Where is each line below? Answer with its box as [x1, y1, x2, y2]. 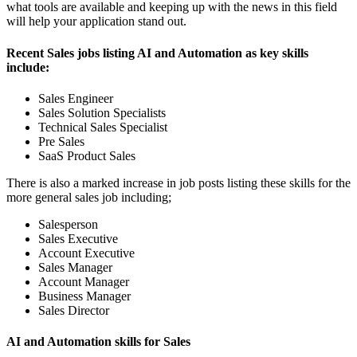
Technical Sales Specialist [38, 120, 167, 134]
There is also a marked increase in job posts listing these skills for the [6, 175, 351, 190]
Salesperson [38, 217, 98, 231]
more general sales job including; [6, 190, 171, 204]
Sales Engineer [38, 91, 113, 105]
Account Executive [38, 245, 135, 260]
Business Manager [38, 288, 131, 303]
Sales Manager [38, 260, 112, 274]
